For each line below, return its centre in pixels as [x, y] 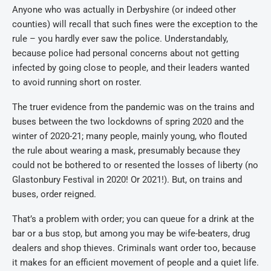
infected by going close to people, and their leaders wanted [131, 68]
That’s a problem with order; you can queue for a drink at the [133, 219]
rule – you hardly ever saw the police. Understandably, [120, 39]
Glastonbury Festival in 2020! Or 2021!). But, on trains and [127, 180]
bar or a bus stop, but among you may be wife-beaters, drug [131, 233]
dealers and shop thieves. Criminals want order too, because [134, 248]
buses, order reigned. [54, 194]
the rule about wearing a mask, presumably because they [126, 151]
